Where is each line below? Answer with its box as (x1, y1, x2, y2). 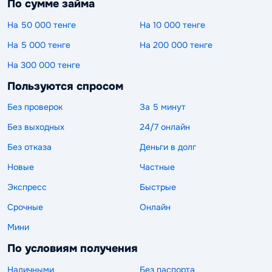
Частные (140, 161, 175, 173)
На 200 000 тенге (140, 39, 212, 50)
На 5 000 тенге (7, 39, 70, 50)
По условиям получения (7, 242, 138, 256)
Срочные (7, 202, 43, 213)
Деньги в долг (140, 141, 196, 153)
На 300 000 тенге (7, 59, 80, 70)
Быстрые (140, 182, 176, 193)
